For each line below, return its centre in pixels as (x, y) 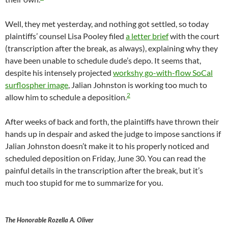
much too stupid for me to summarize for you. (84, 183)
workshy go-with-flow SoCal (163, 73)
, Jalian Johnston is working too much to (138, 85)
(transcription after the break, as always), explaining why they (111, 48)
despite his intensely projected (59, 73)
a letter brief (147, 36)
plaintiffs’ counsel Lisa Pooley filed (65, 36)
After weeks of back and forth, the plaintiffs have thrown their (112, 122)
